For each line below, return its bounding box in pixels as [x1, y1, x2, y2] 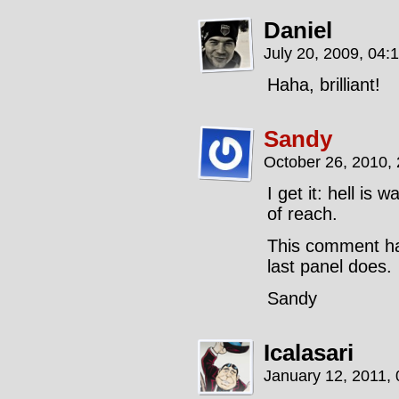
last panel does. [267, 256, 392, 276]
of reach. [267, 204, 338, 224]
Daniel [264, 17, 332, 44]
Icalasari [264, 339, 354, 366]
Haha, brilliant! [267, 75, 380, 94]
